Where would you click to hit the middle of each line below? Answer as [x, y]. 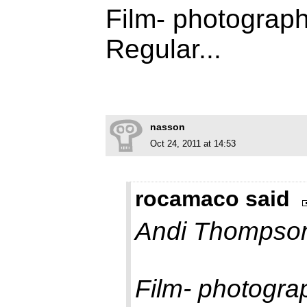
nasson [168, 127]
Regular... [163, 49]
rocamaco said [212, 199]
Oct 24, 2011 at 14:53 [193, 144]
